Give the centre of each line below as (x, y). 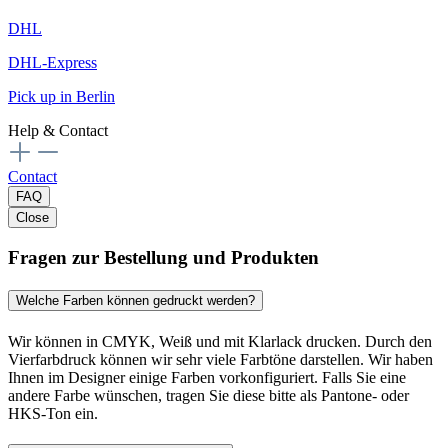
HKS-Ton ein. (53, 413)
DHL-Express (52, 63)
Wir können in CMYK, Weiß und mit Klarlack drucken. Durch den (220, 341)
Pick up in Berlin (61, 97)
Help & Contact (58, 131)
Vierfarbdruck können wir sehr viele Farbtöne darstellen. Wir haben (220, 359)
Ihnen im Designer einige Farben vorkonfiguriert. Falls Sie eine (207, 377)
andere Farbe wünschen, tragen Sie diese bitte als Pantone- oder (208, 395)
